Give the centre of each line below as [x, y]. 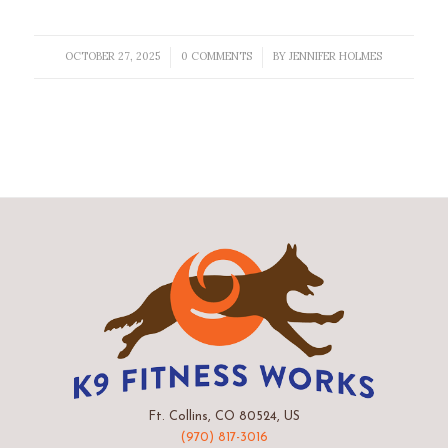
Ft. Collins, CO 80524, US [223, 417]
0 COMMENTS [217, 56]
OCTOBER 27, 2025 [113, 56]
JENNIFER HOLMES [336, 56]
